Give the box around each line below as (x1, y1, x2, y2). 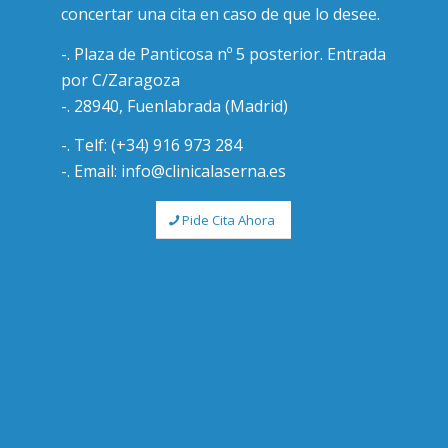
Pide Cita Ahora (182, 210, 276, 229)
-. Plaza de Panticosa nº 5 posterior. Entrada (61, 42, 387, 65)
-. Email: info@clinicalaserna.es (61, 160, 287, 183)
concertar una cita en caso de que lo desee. (61, 2, 381, 25)
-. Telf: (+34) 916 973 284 (61, 134, 243, 157)
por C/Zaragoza (61, 68, 181, 91)
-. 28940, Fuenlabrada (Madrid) (61, 94, 289, 117)
